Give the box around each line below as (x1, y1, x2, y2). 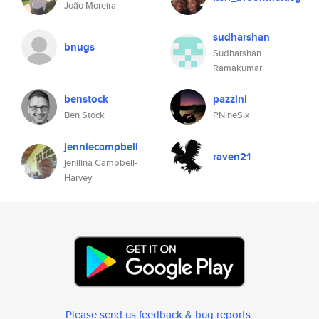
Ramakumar (213, 61, 262, 75)
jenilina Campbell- (64, 156, 137, 169)
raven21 (213, 149, 251, 164)
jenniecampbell (64, 139, 138, 155)
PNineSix (213, 108, 249, 122)
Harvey (64, 171, 92, 184)
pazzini (213, 91, 247, 107)
